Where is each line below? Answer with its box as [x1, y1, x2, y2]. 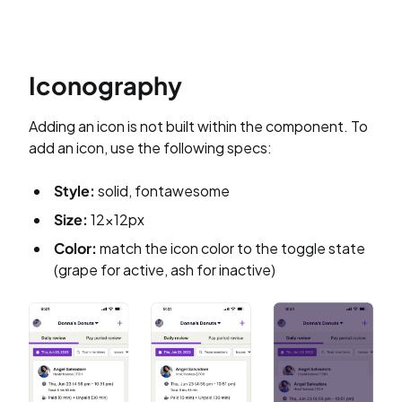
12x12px [91, 209, 144, 229]
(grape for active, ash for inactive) [54, 259, 275, 279]
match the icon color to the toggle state [97, 238, 365, 258]
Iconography [29, 69, 182, 100]
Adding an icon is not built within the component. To [29, 116, 368, 135]
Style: [54, 180, 95, 200]
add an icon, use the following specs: [29, 137, 272, 157]
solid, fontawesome [95, 180, 230, 200]
